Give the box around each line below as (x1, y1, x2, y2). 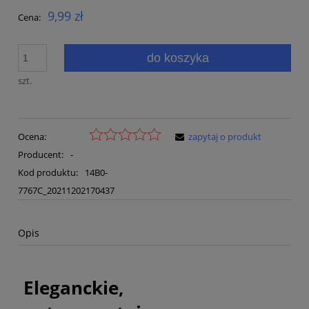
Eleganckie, (23, 275, 129, 300)
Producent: (18, 148, 66, 161)
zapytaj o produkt (188, 130, 261, 143)
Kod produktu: (18, 166, 78, 179)
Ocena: (18, 130, 46, 143)
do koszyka (146, 50, 209, 65)
